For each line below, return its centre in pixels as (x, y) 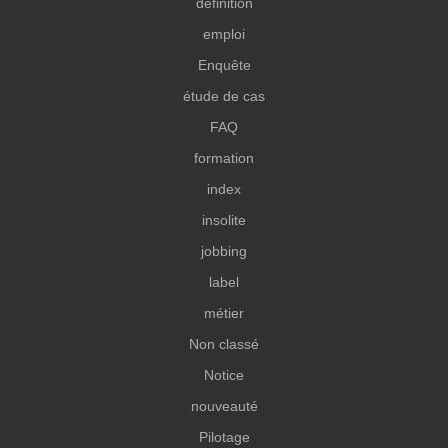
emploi (224, 34)
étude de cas (224, 96)
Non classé (224, 344)
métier (224, 313)
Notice (224, 375)
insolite (224, 220)
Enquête (224, 65)
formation (224, 158)
